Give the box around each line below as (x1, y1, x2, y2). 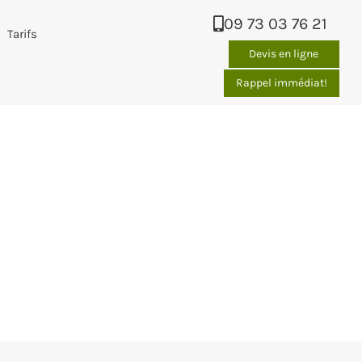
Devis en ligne (249, 47, 319, 61)
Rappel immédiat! (236, 76, 328, 90)
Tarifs (6, 27, 37, 41)
